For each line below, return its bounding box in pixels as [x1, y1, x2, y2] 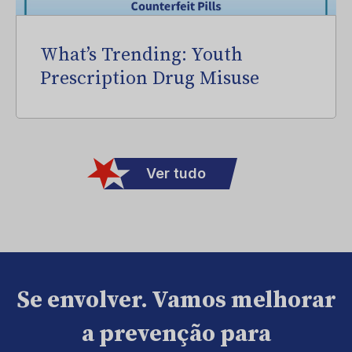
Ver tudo [146, 165, 206, 181]
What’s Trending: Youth [40, 43, 243, 67]
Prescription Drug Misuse [40, 67, 259, 90]
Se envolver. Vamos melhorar [16, 285, 336, 315]
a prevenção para [81, 319, 271, 349]
